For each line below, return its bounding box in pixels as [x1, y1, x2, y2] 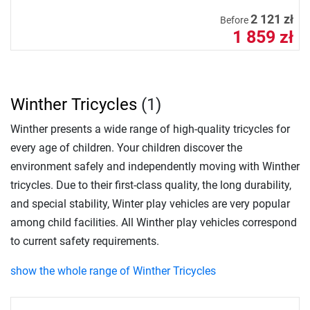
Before [220, 15, 250, 27]
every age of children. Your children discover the [10, 141, 242, 155]
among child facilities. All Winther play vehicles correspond [10, 216, 297, 230]
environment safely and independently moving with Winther [10, 160, 300, 174]
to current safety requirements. [10, 235, 159, 248]
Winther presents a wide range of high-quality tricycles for [10, 122, 290, 136]
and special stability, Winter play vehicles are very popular [10, 197, 290, 211]
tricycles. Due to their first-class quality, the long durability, [10, 179, 291, 192]
